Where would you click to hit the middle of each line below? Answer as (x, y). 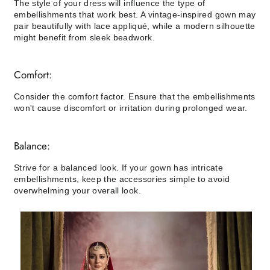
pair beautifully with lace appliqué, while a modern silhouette (135, 26)
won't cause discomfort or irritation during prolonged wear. (131, 108)
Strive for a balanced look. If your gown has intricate (118, 167)
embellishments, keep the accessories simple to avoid (122, 179)
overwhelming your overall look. (77, 190)
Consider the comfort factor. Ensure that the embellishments (135, 97)
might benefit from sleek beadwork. (84, 37)
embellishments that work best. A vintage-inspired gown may (135, 14)
